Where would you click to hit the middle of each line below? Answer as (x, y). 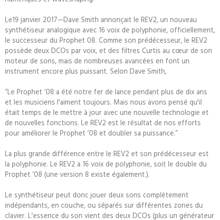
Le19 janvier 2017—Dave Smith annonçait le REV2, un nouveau (101, 19)
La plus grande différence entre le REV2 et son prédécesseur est (107, 153)
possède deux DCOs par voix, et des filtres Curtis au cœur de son (109, 50)
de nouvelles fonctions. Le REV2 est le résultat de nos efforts (103, 123)
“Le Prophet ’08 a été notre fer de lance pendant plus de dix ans (106, 92)
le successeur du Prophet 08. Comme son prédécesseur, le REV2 (106, 40)
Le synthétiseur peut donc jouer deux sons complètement (97, 195)
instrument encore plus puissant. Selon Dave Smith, (86, 71)
